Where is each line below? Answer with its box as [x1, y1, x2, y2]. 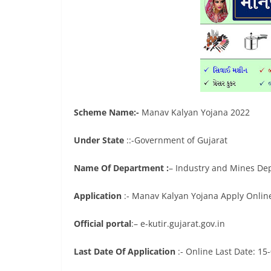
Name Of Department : [74, 162, 169, 174]
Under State [74, 134, 124, 146]
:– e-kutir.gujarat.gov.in [131, 218, 225, 229]
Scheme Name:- [74, 106, 139, 118]
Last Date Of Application [74, 246, 175, 257]
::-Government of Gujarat [124, 134, 227, 146]
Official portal [74, 218, 131, 229]
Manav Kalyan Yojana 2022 [139, 106, 250, 118]
